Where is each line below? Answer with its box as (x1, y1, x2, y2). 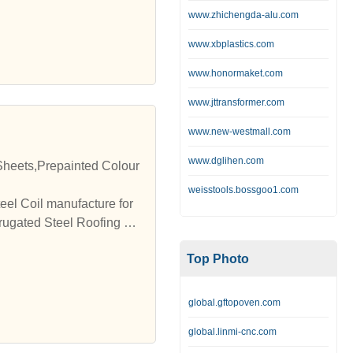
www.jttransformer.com (188, 97, 284, 108)
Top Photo (187, 252, 249, 266)
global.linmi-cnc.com (188, 326, 277, 337)
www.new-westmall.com (188, 126, 291, 137)
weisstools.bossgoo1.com (188, 184, 299, 195)
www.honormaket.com (188, 68, 283, 79)
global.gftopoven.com (188, 297, 281, 308)
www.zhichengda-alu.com (188, 9, 299, 20)
